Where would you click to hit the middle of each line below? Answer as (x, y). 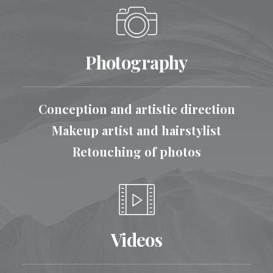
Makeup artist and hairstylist (136, 130)
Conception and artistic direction (136, 109)
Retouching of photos (136, 151)
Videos (136, 239)
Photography (136, 62)
